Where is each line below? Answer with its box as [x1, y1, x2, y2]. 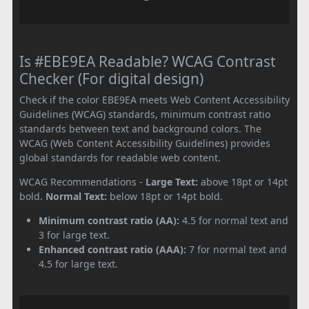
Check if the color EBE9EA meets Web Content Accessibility [19, 92, 290, 106]
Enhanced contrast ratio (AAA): [39, 242, 186, 256]
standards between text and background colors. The [19, 121, 261, 135]
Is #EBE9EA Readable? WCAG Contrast [19, 51, 276, 71]
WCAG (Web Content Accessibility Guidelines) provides [19, 136, 270, 150]
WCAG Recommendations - [19, 175, 146, 188]
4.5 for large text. [39, 257, 118, 270]
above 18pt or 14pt [198, 175, 288, 188]
